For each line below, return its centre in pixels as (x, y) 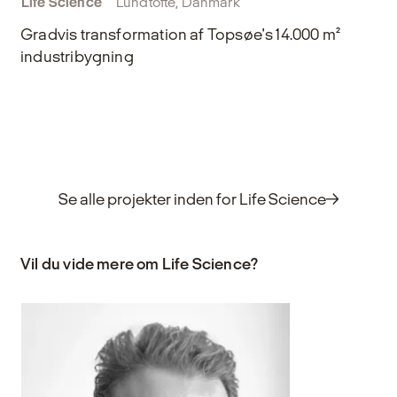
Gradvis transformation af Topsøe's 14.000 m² (181, 34)
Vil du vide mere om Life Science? (140, 263)
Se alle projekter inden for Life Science (192, 198)
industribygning (77, 56)
